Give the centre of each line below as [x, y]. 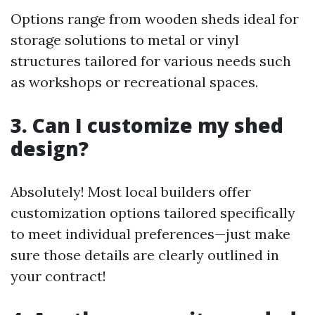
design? [50, 148]
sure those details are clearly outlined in [145, 255]
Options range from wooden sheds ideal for [155, 18]
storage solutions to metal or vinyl [125, 39]
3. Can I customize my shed [147, 125]
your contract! [58, 276]
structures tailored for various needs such [151, 60]
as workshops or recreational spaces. [134, 82]
